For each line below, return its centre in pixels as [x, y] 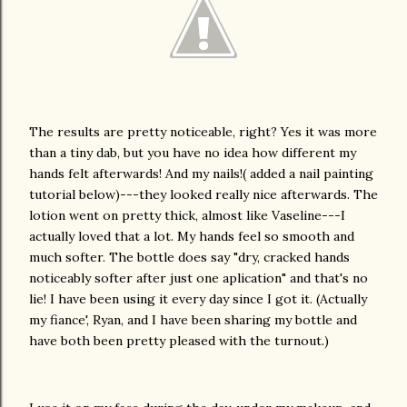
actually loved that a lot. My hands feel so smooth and [192, 236]
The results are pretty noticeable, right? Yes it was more [203, 132]
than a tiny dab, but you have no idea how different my [193, 153]
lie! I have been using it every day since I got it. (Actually [198, 299]
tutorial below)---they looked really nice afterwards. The [203, 194]
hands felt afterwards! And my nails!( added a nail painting [201, 174]
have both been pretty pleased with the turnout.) [179, 341]
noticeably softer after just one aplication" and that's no [199, 278]
